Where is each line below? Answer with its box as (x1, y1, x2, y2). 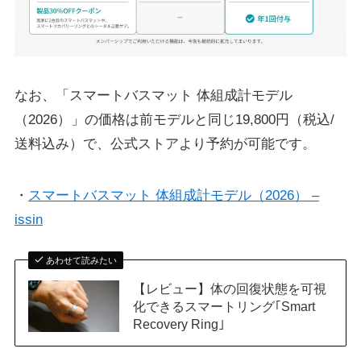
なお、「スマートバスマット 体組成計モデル (14, 87, 293, 103)
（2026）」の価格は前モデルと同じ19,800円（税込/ (14, 111, 334, 127)
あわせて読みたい (46, 255, 118, 265)
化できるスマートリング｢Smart (133, 298, 316, 313)
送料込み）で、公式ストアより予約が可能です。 (14, 135, 316, 151)
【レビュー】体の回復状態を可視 (133, 280, 327, 296)
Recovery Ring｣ (133, 316, 226, 331)
